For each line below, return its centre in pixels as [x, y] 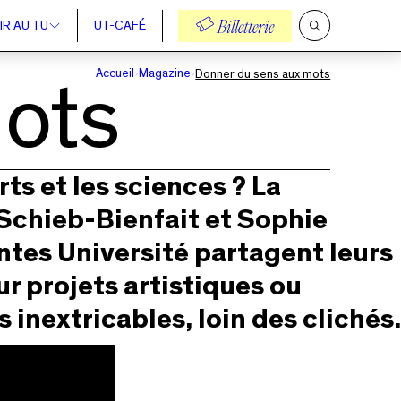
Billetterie [244, 28]
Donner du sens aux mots [263, 74]
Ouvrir [328, 30]
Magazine [165, 73]
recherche [338, 55]
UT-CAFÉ [119, 26]
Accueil [115, 73]
